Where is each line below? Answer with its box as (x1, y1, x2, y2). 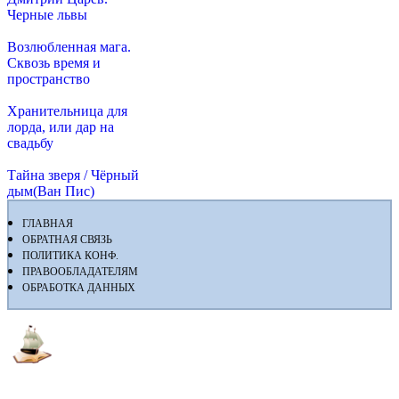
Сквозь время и (7, 54, 101, 70)
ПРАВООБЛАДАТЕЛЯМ (22, 265, 138, 278)
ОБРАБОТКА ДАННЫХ (22, 281, 135, 294)
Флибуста (7, 366, 77, 382)
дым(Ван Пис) (7, 183, 94, 199)
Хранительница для (7, 102, 127, 118)
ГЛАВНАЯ (22, 216, 73, 230)
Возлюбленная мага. (7, 38, 131, 54)
